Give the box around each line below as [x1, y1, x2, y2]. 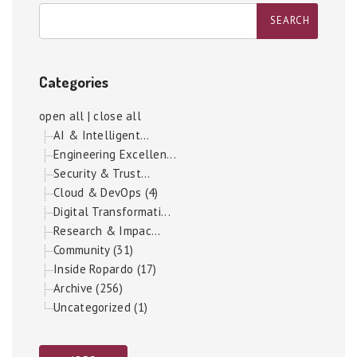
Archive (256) [53, 280, 123, 296]
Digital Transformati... [53, 204, 171, 220]
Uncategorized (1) [53, 300, 148, 316]
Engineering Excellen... [53, 147, 176, 163]
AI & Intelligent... [53, 127, 150, 143]
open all [39, 108, 84, 124]
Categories [39, 72, 108, 92]
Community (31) [53, 242, 134, 258]
